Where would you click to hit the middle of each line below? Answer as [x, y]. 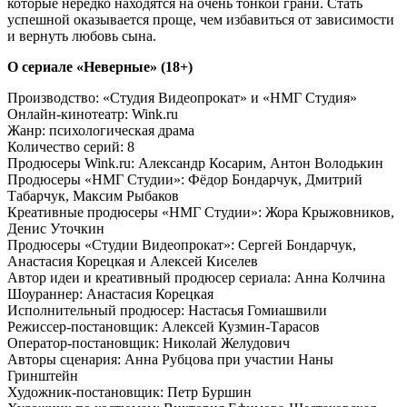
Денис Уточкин [56, 228]
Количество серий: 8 [71, 146]
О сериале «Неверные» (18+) [100, 66]
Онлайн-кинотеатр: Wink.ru [93, 114]
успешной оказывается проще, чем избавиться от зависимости [201, 19]
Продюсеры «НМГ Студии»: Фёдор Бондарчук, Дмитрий [185, 179]
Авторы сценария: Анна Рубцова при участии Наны [170, 359]
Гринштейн [43, 375]
